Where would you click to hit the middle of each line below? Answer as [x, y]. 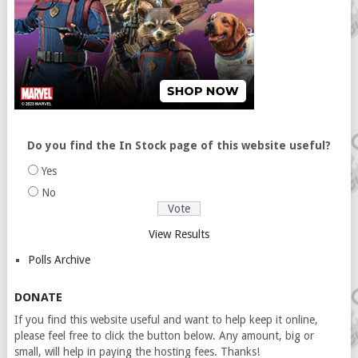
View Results [179, 234]
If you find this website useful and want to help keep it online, [166, 320]
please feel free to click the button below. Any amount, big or [164, 336]
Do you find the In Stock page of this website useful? [179, 145]
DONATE [38, 297]
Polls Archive [59, 260]
